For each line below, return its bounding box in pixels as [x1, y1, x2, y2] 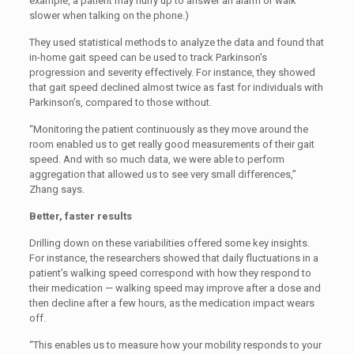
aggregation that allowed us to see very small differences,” [28, 168, 296, 180]
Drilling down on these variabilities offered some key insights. [28, 237, 310, 249]
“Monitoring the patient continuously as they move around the [28, 123, 308, 135]
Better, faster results [28, 210, 132, 222]
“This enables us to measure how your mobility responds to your [28, 339, 322, 351]
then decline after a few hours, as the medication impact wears [28, 297, 314, 309]
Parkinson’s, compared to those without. [28, 96, 214, 108]
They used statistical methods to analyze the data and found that [28, 36, 324, 48]
